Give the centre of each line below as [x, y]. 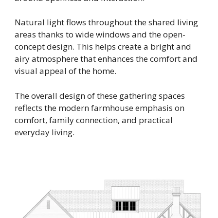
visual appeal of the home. [65, 71]
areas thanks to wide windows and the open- [100, 35]
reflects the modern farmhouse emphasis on [100, 108]
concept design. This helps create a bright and [103, 47]
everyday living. [45, 132]
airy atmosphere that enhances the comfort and [106, 59]
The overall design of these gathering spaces [100, 95]
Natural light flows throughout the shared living [106, 22]
